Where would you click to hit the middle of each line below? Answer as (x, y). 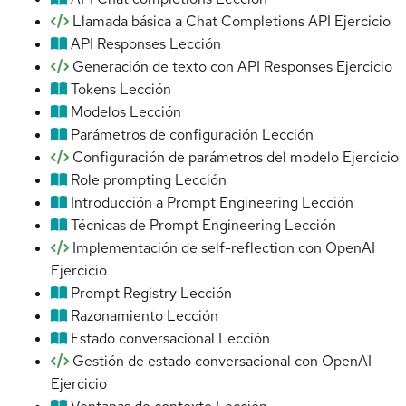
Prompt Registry (124, 294)
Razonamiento (117, 316)
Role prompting (121, 180)
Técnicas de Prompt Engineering (176, 226)
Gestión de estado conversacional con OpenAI (222, 362)
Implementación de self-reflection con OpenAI (224, 248)
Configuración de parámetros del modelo (206, 158)
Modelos (98, 112)
